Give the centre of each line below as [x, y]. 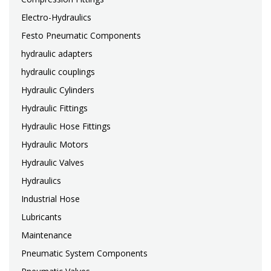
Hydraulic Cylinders [58, 90]
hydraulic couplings [58, 72]
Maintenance [47, 235]
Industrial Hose [51, 199]
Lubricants [41, 217]
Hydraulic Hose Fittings [66, 126]
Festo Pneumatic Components [81, 36]
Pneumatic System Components [84, 253]
